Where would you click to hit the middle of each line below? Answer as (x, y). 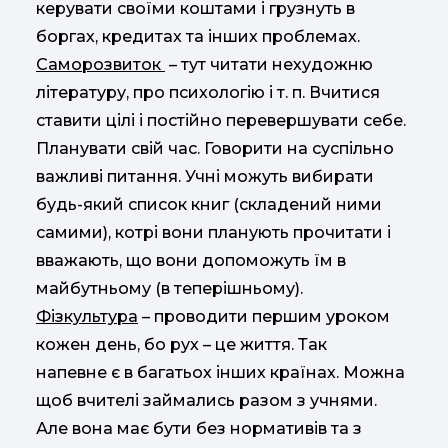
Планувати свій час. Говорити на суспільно (215, 148)
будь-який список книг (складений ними (209, 204)
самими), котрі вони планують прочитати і (213, 232)
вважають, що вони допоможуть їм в (191, 260)
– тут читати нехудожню (269, 64)
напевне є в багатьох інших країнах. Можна (220, 372)
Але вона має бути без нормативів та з (199, 428)
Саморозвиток (100, 64)
